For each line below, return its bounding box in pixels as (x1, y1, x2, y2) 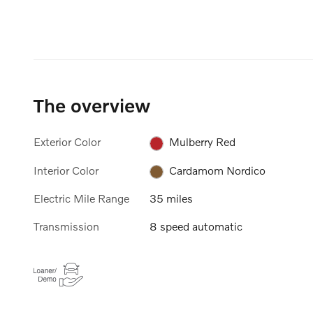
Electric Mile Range (34, 191, 129, 205)
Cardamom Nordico (169, 163, 266, 177)
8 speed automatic (150, 219, 243, 233)
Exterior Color (34, 135, 101, 149)
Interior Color (34, 163, 99, 177)
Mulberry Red (169, 135, 236, 149)
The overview (34, 94, 150, 117)
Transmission (34, 219, 99, 233)
